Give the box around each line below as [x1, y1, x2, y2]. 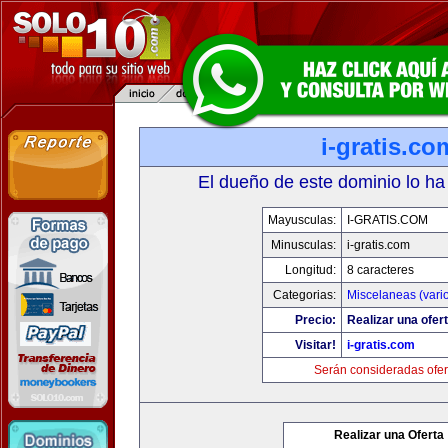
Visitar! [294, 338, 336, 352]
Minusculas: [270, 238, 336, 252]
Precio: [294, 313, 336, 327]
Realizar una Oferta [334, 428, 444, 442]
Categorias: [272, 288, 336, 302]
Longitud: [284, 263, 336, 277]
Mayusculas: [267, 213, 336, 227]
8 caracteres [346, 263, 414, 277]
